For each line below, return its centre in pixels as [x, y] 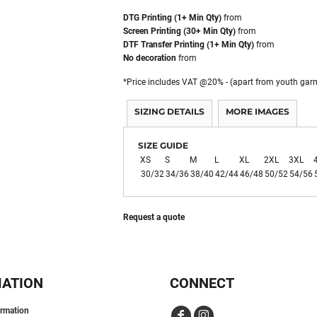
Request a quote [154, 217]
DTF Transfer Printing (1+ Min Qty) [189, 45]
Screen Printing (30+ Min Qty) [179, 31]
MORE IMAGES [258, 111]
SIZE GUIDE [163, 145]
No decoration [150, 58]
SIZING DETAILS [169, 111]
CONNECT [202, 283]
